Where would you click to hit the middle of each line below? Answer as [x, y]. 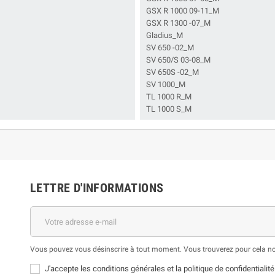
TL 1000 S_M [169, 109]
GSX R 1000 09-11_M [183, 11]
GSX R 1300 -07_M [178, 23]
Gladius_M [165, 35]
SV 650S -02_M [172, 72]
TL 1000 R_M [169, 97]
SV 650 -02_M [170, 48]
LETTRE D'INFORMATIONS [97, 188]
